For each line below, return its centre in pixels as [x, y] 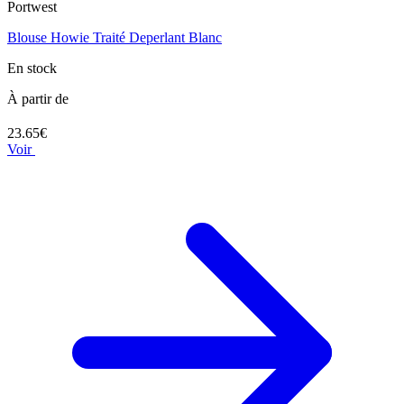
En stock [32, 68]
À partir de [38, 98]
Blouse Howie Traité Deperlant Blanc [115, 37]
